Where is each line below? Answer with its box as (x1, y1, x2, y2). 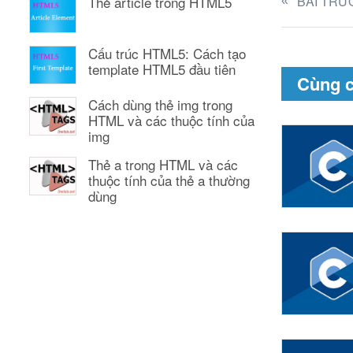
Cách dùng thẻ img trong (88, 95, 232, 115)
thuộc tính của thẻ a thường (88, 170, 250, 191)
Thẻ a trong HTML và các (88, 154, 238, 175)
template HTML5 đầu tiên (88, 59, 236, 80)
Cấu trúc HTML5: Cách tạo (88, 43, 246, 64)
